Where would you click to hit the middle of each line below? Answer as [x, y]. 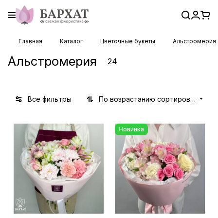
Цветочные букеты [128, 41]
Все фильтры [50, 99]
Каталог [71, 41]
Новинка [131, 129]
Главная [30, 41]
